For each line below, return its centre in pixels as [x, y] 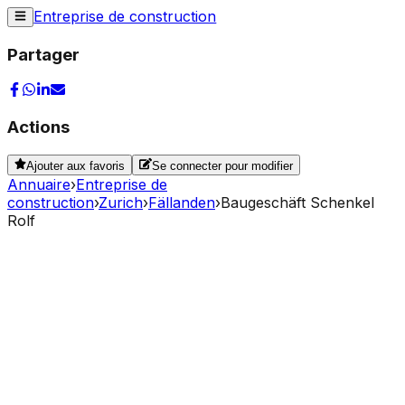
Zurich [121, 202]
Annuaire [39, 184]
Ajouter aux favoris [76, 165]
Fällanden [182, 202]
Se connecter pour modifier [222, 165]
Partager [43, 55]
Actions [38, 127]
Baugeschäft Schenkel [297, 202]
